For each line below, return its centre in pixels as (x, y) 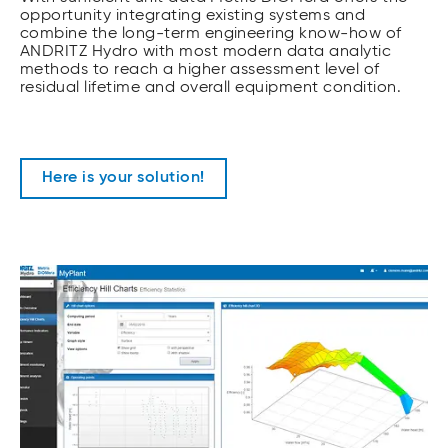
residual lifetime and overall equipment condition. (211, 87)
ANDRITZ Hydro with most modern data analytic (206, 51)
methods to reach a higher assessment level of (200, 69)
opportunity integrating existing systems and (193, 15)
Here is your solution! (123, 177)
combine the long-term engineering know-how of (211, 33)
